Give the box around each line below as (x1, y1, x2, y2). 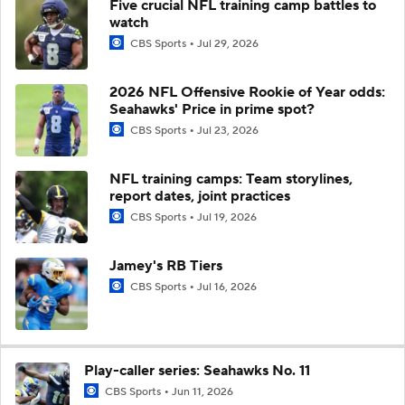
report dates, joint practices (109, 186, 290, 205)
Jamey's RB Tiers (109, 256, 222, 275)
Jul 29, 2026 (197, 36, 259, 51)
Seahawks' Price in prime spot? (109, 99, 315, 118)
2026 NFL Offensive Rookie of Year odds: (109, 82, 385, 101)
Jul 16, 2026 (197, 279, 257, 294)
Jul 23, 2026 (197, 123, 259, 137)
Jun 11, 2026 (172, 384, 233, 399)
